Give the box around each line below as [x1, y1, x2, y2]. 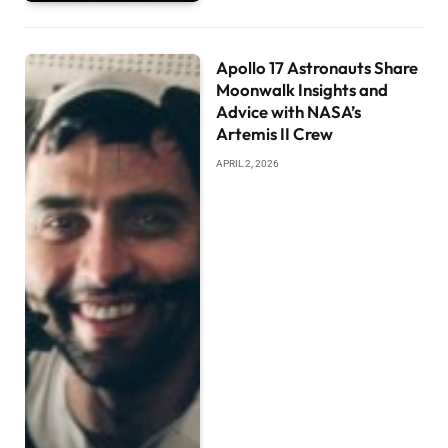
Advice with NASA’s [216, 101, 362, 123]
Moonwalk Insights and [216, 79, 389, 101]
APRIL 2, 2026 [216, 158, 280, 170]
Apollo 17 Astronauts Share [216, 57, 419, 79]
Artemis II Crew [216, 123, 334, 145]
